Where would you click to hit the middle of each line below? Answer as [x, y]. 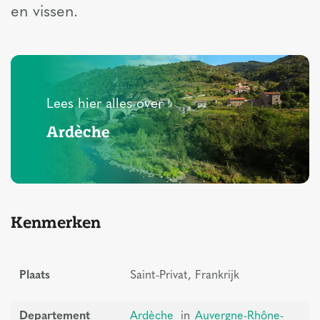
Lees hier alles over [105, 105]
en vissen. [44, 13]
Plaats [35, 276]
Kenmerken [56, 222]
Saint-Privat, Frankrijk [185, 276]
